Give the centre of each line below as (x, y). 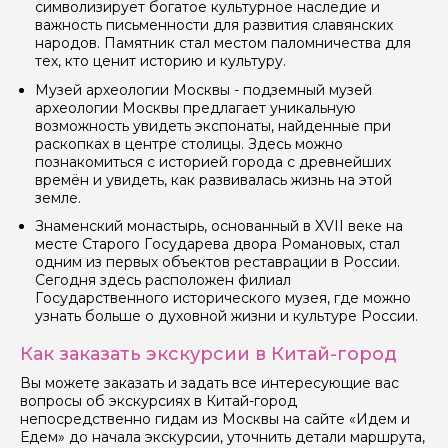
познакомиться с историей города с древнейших (213, 161)
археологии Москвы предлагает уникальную (195, 107)
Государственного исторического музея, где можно (223, 298)
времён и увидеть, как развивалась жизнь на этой (213, 179)
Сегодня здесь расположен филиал (163, 280)
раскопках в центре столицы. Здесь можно (189, 143)
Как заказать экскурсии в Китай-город (208, 354)
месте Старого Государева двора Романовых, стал (217, 244)
